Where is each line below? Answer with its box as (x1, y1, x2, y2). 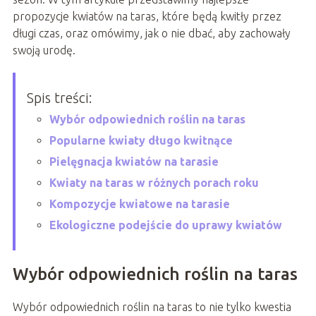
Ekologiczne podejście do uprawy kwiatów (49, 218, 282, 231)
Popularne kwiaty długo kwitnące (49, 133, 233, 147)
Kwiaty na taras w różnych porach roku (49, 176, 259, 189)
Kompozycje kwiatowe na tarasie (49, 197, 230, 210)
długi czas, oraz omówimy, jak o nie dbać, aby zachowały (12, 26, 291, 39)
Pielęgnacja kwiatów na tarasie (49, 154, 219, 168)
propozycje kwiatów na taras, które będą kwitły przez (12, 9, 281, 23)
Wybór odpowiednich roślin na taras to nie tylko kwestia (12, 300, 291, 313)
